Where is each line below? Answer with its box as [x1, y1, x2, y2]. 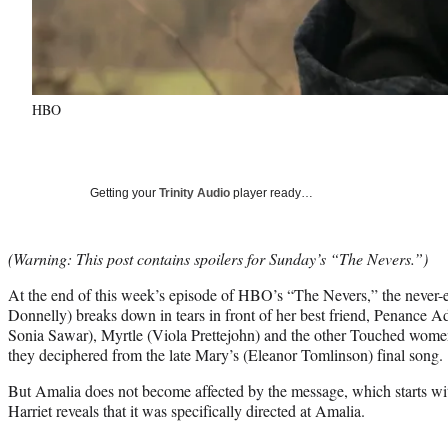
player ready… [230, 185, 313, 200]
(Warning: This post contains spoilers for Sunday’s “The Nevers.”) [8, 247, 428, 269]
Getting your [90, 185, 159, 200]
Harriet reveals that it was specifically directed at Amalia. [8, 399, 365, 421]
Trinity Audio [159, 185, 230, 200]
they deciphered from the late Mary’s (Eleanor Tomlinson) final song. [8, 343, 443, 365]
